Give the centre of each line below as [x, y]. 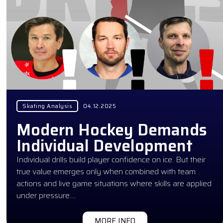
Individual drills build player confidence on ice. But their [111, 159]
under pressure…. [46, 195]
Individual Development [105, 146]
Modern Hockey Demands [112, 130]
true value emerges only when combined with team [106, 171]
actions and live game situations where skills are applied [114, 183]
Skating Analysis [48, 106]
